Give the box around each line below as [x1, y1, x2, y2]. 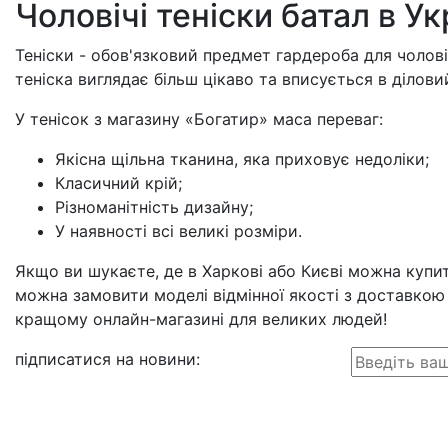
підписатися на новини [15, 349, 196, 369]
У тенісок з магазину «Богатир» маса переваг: [15, 109, 383, 129]
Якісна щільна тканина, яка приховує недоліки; [55, 149, 429, 169]
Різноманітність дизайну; [55, 197, 253, 217]
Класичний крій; [55, 173, 182, 193]
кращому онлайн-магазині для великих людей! [15, 309, 387, 329]
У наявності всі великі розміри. [55, 221, 302, 241]
